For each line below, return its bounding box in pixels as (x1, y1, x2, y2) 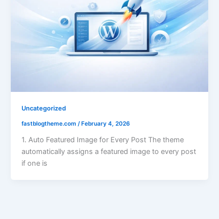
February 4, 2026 (81, 120, 131, 128)
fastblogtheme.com (22, 120, 78, 128)
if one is (22, 158, 48, 168)
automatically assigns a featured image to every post (22, 147, 197, 156)
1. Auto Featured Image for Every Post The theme (22, 135, 184, 144)
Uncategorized (22, 105, 66, 112)
